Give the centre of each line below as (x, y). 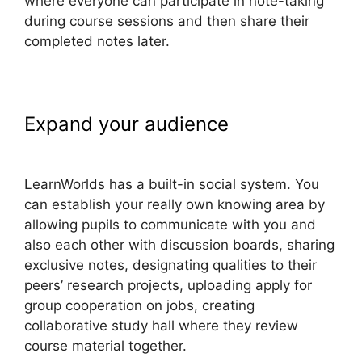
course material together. (105, 345)
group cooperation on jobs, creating (139, 305)
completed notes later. (97, 41)
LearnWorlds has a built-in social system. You (172, 184)
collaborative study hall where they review (161, 325)
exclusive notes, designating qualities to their (170, 265)
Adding (267, 124)
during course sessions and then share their (167, 21)
